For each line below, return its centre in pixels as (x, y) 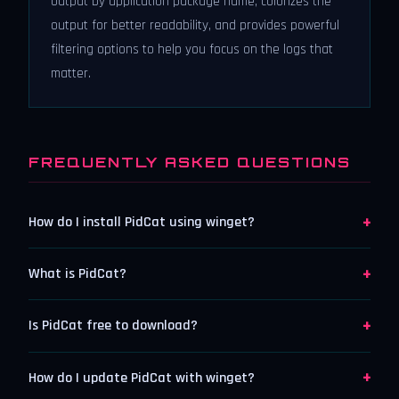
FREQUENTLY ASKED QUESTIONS (190, 162)
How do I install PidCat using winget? (142, 223)
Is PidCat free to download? (113, 326)
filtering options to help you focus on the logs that (192, 49)
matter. (71, 73)
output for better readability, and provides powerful (195, 25)
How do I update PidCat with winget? (142, 378)
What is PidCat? (77, 274)
